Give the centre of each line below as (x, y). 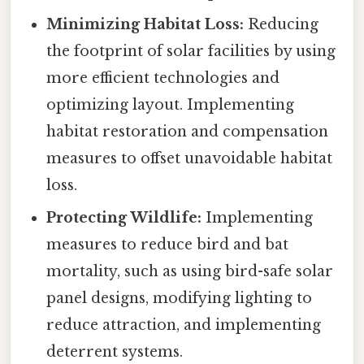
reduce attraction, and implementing (184, 325)
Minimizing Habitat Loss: (145, 24)
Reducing (282, 24)
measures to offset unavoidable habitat (190, 158)
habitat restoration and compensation (188, 131)
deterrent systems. (115, 351)
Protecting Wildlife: (124, 217)
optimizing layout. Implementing (171, 104)
